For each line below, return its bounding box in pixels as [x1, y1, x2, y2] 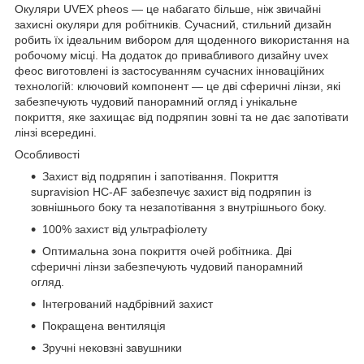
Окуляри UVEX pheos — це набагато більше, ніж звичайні [15, 2, 321, 15]
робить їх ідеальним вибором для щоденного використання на [15, 32, 349, 46]
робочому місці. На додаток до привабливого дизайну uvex [15, 48, 328, 62]
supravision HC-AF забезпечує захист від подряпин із [31, 184, 311, 198]
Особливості [15, 147, 80, 161]
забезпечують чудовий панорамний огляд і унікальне [15, 94, 297, 108]
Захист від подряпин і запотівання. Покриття [42, 169, 279, 183]
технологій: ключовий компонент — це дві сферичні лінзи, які [15, 79, 340, 93]
